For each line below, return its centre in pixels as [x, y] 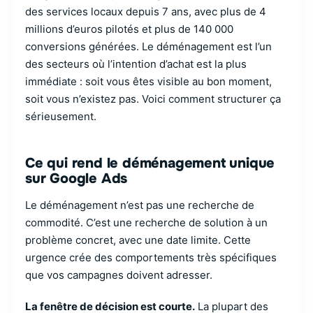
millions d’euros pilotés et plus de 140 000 [129, 29]
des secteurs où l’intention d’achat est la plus [136, 64]
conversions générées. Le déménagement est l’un [148, 46]
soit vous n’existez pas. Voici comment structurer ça [153, 99]
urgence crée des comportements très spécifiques [151, 257]
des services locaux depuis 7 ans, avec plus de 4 [146, 12]
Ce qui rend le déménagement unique [150, 163]
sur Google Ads [77, 179]
